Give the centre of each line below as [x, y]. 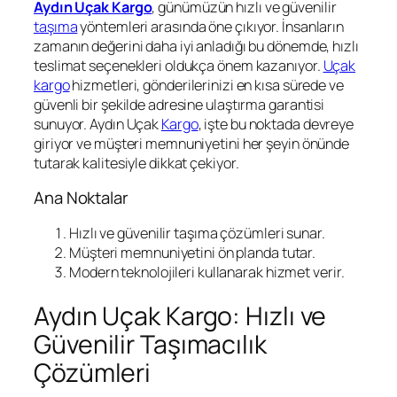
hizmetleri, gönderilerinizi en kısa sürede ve [206, 85]
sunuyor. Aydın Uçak [97, 124]
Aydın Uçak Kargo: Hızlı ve [180, 316]
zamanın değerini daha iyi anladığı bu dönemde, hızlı [196, 46]
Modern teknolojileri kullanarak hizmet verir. [207, 272]
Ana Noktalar [81, 198]
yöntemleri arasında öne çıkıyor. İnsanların [211, 26]
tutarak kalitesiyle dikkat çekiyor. [136, 163]
